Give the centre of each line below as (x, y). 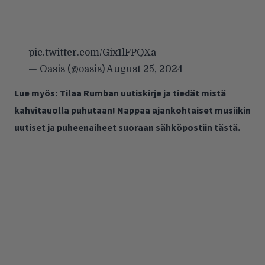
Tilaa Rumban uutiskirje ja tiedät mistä (143, 93)
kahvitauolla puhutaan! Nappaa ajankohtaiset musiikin (132, 110)
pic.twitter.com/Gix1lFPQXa (92, 53)
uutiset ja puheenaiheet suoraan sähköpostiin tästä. (127, 127)
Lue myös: (36, 93)
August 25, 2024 (145, 70)
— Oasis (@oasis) (67, 70)
